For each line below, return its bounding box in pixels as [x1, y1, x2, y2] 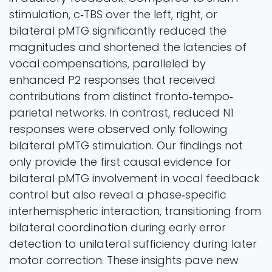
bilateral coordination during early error [9, 220, 226, 236]
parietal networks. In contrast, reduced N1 [9, 105, 234, 121]
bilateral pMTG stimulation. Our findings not [9, 138, 243, 154]
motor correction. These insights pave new [9, 253, 239, 268]
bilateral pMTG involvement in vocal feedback [9, 171, 259, 186]
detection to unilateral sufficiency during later [9, 236, 257, 252]
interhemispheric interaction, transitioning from [9, 203, 261, 219]
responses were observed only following [9, 121, 228, 137]
